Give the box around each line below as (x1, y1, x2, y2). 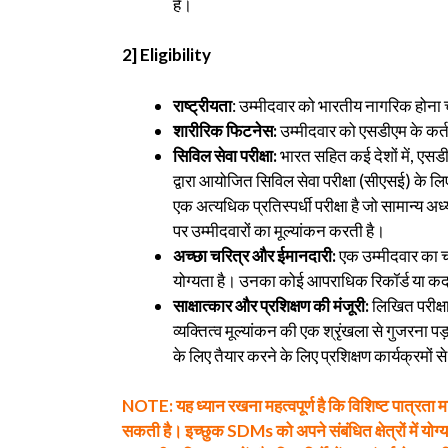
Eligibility (140, 44, 211, 66)
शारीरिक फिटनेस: (173, 119, 277, 141)
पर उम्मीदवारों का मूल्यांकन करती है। (173, 219, 385, 241)
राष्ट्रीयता (173, 94, 232, 116)
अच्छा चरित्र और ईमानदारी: (173, 244, 336, 266)
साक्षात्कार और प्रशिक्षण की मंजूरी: (173, 294, 369, 316)
